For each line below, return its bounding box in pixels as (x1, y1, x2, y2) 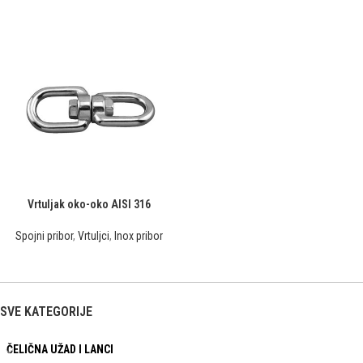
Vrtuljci (77, 229, 109, 242)
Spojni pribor (15, 229, 73, 242)
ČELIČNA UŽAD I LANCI (6, 343, 113, 357)
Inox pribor (113, 229, 163, 242)
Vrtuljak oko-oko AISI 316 (27, 198, 151, 211)
